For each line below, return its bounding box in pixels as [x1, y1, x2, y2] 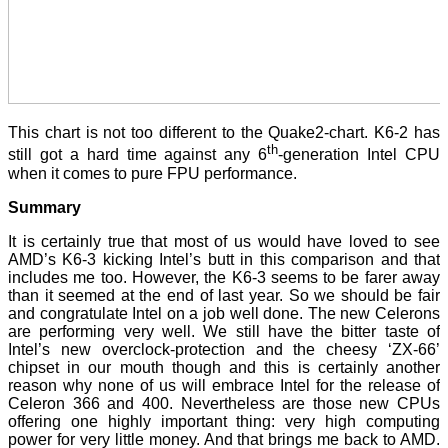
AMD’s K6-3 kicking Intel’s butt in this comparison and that [8, 250, 440, 268]
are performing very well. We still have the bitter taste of [8, 322, 440, 340]
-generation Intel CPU [278, 146, 441, 164]
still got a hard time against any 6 [8, 146, 268, 164]
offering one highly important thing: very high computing [8, 412, 440, 430]
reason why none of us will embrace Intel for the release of [8, 376, 440, 394]
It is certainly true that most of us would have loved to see [8, 232, 440, 250]
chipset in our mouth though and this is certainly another [8, 358, 440, 376]
